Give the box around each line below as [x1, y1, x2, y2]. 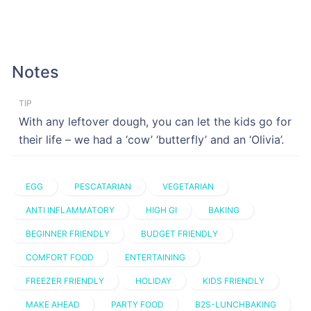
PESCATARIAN [74, 181, 131, 192]
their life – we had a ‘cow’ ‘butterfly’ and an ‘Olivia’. [18, 133, 284, 147]
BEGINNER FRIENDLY [25, 228, 110, 239]
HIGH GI [145, 205, 177, 216]
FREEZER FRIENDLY [25, 276, 104, 287]
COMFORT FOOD [25, 252, 94, 263]
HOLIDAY [135, 276, 171, 287]
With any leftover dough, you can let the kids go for [18, 115, 292, 129]
